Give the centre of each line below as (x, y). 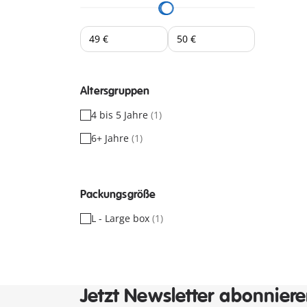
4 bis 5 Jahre (121, 115)
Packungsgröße (118, 195)
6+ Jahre (111, 138)
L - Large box (122, 218)
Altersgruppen (115, 91)
